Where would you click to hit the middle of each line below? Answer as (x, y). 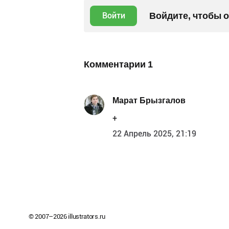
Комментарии (116, 64)
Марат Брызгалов (149, 101)
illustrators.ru (86, 216)
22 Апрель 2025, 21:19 (154, 133)
